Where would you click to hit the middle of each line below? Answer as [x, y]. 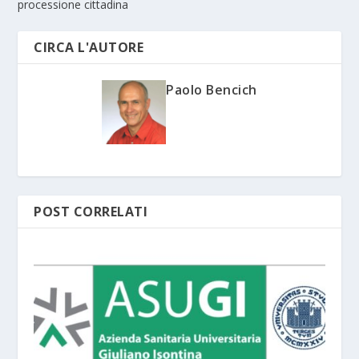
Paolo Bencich [212, 89]
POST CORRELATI [91, 211]
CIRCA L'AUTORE [89, 47]
